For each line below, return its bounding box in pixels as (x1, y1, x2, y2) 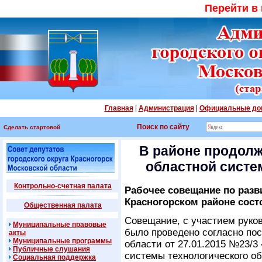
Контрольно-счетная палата (14, 182, 112, 190)
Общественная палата (24, 201, 102, 209)
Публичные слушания (13, 245, 90, 253)
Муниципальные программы (13, 237, 112, 245)
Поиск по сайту (137, 123, 189, 131)
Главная (104, 104, 133, 112)
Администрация (138, 104, 194, 112)
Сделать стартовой (4, 124, 60, 130)
